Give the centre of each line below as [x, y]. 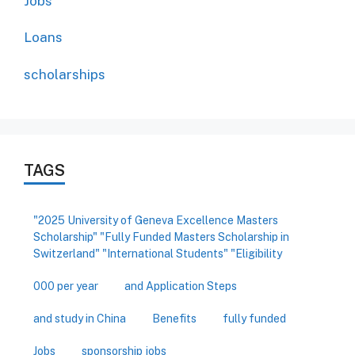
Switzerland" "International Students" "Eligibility [158, 253]
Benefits [174, 318]
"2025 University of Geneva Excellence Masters [156, 220]
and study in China [80, 318]
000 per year [66, 286]
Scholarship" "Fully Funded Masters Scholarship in [161, 237]
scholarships [65, 74]
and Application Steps [181, 286]
